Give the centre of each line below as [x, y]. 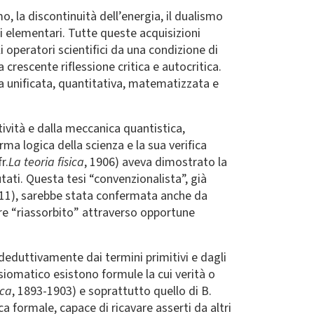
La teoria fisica [46, 162]
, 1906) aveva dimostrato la [156, 162]
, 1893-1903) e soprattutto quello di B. [112, 291]
